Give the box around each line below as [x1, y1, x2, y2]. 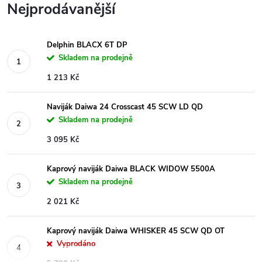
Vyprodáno [57, 239, 95, 249]
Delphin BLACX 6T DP [47, 40, 127, 50]
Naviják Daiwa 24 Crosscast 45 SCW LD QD [47, 102, 203, 112]
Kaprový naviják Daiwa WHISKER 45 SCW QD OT [47, 226, 225, 236]
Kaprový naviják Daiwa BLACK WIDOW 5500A [47, 164, 215, 174]
